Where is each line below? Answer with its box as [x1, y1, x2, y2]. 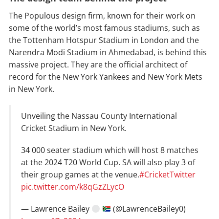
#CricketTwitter [139, 169, 196, 180]
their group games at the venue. [21, 169, 139, 180]
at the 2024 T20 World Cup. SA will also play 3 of [21, 157, 195, 168]
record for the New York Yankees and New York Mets [9, 71, 202, 83]
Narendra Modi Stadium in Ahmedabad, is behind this [9, 47, 207, 58]
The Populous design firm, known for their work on [9, 10, 196, 22]
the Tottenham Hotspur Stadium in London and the [9, 35, 199, 46]
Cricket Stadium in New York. [21, 123, 127, 134]
